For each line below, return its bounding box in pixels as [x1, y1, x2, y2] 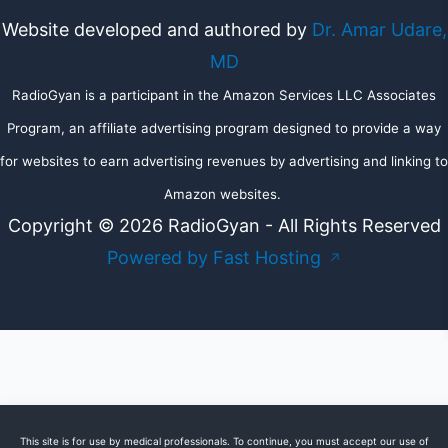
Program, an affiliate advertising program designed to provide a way [7, 119, 441, 136]
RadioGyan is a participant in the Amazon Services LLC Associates [12, 86, 436, 103]
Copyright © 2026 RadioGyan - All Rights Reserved [7, 214, 441, 236]
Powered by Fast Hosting [106, 246, 326, 268]
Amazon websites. [163, 185, 285, 202]
